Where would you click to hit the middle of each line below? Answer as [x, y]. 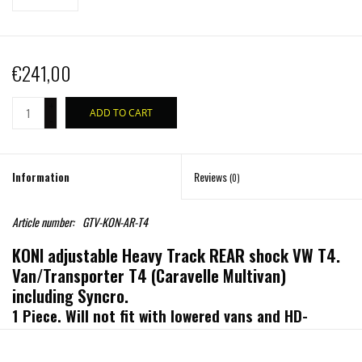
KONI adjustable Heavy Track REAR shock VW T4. [176, 255]
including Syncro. [70, 296]
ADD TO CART [121, 113]
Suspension [49, 334]
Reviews [212, 177]
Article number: [43, 222]
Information [41, 177]
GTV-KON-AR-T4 [115, 222]
